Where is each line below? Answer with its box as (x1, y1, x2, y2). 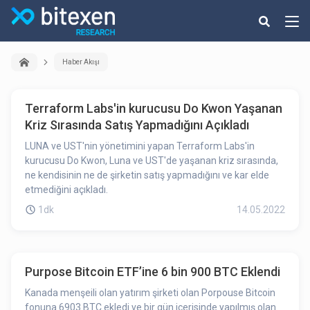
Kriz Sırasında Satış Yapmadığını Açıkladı (25, 118, 249, 132)
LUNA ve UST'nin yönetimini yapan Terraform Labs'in (25, 140, 255, 152)
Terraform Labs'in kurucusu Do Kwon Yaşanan (25, 101, 282, 116)
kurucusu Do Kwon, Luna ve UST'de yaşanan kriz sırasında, (25, 155, 278, 166)
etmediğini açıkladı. (25, 184, 108, 195)
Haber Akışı (62, 58, 100, 66)
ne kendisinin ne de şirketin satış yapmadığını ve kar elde (25, 170, 269, 181)
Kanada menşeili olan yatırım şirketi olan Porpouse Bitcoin (25, 287, 275, 298)
